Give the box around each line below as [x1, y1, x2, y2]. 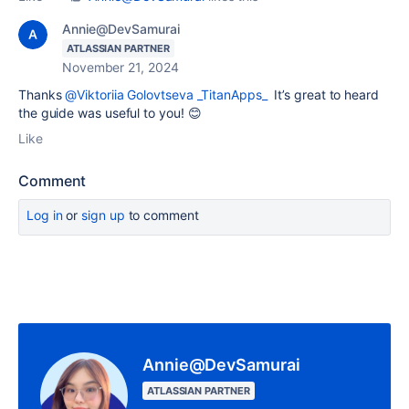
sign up [81, 206, 125, 223]
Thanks [18, 86, 66, 102]
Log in [26, 206, 63, 223]
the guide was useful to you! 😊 [18, 104, 202, 121]
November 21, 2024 [62, 58, 179, 75]
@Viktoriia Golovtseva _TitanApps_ [65, 86, 267, 102]
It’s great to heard [267, 86, 379, 102]
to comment [124, 206, 199, 223]
